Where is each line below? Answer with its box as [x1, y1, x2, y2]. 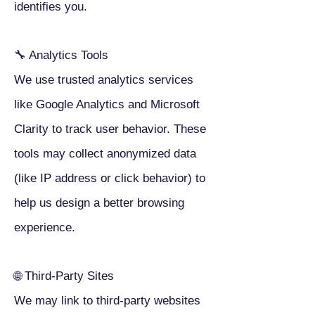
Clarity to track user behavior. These [14, 122, 206, 136]
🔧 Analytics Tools [14, 49, 108, 62]
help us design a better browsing [14, 196, 184, 210]
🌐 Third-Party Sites [14, 269, 114, 283]
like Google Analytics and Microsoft [14, 98, 200, 111]
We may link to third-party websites [14, 294, 200, 307]
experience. [14, 221, 75, 234]
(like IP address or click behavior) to [14, 172, 205, 185]
